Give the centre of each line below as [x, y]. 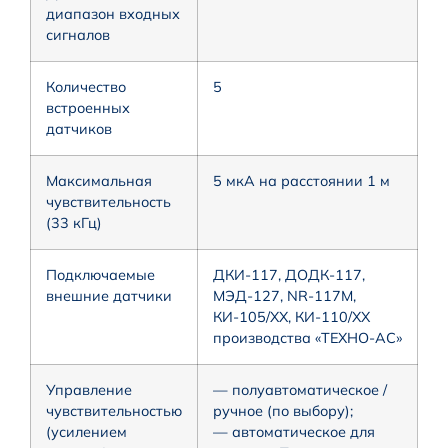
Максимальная [99, 180]
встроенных [88, 107]
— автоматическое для [294, 431]
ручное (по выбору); [283, 410]
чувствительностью [114, 410]
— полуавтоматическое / [300, 389]
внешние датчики [109, 295]
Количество [86, 86]
